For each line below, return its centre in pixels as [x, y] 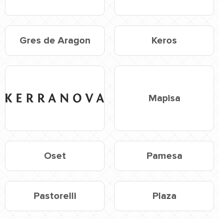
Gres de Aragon [55, 40]
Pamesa [164, 156]
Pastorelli [55, 196]
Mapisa [164, 98]
